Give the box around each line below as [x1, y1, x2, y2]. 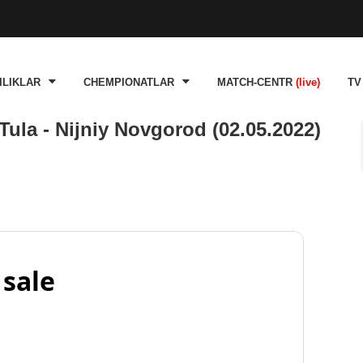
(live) [296, 77, 320, 88]
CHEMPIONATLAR [83, 77, 174, 88]
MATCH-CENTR [217, 77, 296, 88]
